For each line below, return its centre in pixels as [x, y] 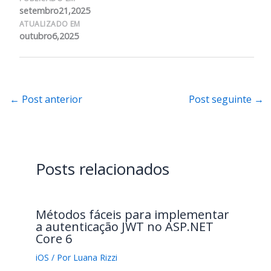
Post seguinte [222, 100]
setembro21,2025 [54, 11]
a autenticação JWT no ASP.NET [124, 227]
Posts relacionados [102, 169]
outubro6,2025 [49, 36]
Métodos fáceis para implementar [132, 215]
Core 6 [54, 239]
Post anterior [51, 100]
